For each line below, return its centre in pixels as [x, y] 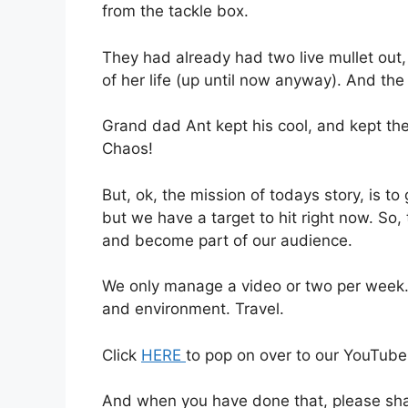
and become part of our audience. [227, 240]
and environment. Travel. [193, 309]
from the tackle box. [175, 11]
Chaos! [127, 149]
